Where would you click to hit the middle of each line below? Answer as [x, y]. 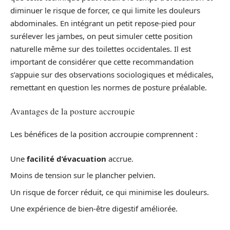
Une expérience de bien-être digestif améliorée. [94, 208]
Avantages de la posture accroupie [73, 111]
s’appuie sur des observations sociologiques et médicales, [112, 74]
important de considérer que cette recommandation [102, 62]
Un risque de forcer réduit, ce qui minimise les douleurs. [110, 192]
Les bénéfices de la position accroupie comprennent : [104, 134]
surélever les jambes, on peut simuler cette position [101, 36]
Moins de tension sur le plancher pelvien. [83, 175]
